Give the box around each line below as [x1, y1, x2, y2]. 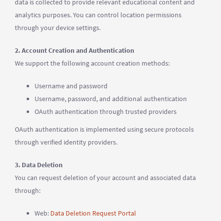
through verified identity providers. [15, 138, 117, 147]
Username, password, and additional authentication [35, 94, 187, 103]
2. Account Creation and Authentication [15, 46, 134, 55]
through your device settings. [15, 23, 101, 32]
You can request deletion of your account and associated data [15, 173, 196, 182]
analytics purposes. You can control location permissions [15, 10, 182, 19]
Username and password [35, 81, 108, 90]
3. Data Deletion [15, 160, 63, 169]
